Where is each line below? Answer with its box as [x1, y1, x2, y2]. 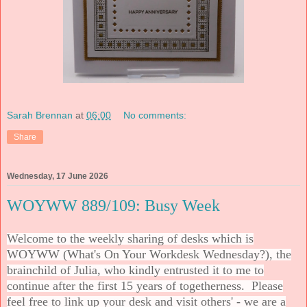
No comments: [123, 109, 187, 121]
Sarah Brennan [7, 109, 73, 121]
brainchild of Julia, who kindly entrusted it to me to [7, 263, 264, 278]
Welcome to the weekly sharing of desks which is [7, 232, 254, 246]
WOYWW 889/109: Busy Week [7, 196, 220, 214]
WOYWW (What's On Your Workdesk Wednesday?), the [7, 247, 291, 262]
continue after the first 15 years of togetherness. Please [7, 279, 283, 293]
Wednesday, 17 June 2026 [7, 171, 108, 181]
